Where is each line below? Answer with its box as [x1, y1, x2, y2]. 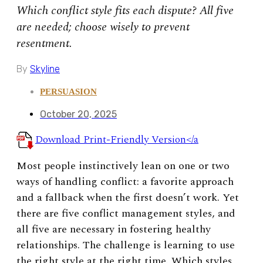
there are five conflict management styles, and [16, 205, 235, 221]
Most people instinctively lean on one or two [16, 157, 230, 174]
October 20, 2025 [40, 108, 117, 120]
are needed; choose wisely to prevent [16, 18, 190, 36]
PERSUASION [40, 86, 97, 96]
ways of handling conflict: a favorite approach [16, 173, 234, 190]
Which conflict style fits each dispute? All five [16, 1, 234, 19]
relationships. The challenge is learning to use [16, 237, 235, 253]
